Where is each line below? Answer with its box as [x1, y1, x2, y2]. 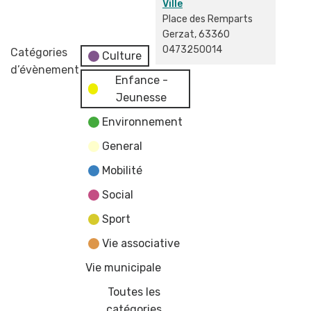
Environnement [102, 115, 183, 128]
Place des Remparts [162, 13, 253, 25]
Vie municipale [85, 261, 161, 274]
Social [102, 188, 133, 201]
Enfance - [115, 74, 168, 87]
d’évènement [10, 63, 79, 76]
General [102, 140, 142, 153]
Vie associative [102, 237, 180, 250]
